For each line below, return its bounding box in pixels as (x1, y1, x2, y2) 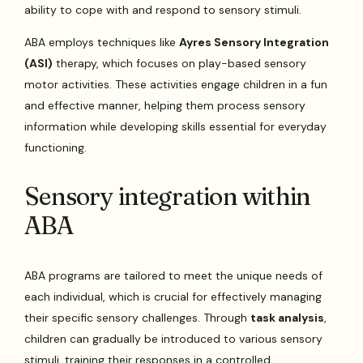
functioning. (24, 139, 88, 155)
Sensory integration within (24, 181, 311, 211)
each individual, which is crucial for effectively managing (24, 288, 322, 304)
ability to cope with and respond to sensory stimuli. (24, 2, 302, 17)
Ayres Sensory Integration (179, 34, 330, 49)
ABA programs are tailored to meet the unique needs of (24, 267, 323, 283)
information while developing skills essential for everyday (24, 118, 327, 134)
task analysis (250, 310, 325, 325)
